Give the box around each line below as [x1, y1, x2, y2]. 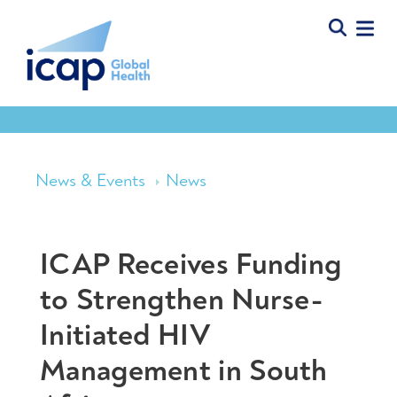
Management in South [40, 351, 328, 390]
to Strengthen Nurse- [40, 280, 323, 319]
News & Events [35, 169, 145, 192]
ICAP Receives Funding [40, 245, 342, 284]
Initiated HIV [40, 315, 210, 354]
